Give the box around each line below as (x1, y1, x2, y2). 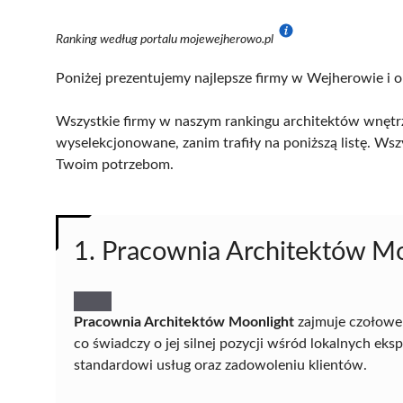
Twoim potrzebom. (56, 157, 174, 172)
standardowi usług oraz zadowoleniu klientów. (74, 357, 367, 372)
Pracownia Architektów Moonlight (74, 314, 294, 329)
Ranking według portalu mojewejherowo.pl (56, 32, 276, 46)
